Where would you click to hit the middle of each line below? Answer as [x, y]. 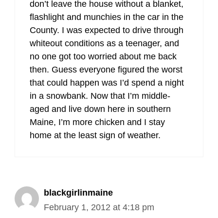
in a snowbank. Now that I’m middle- [100, 96]
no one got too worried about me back [103, 56]
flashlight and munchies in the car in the [107, 17]
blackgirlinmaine [78, 193]
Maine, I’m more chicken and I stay [97, 122]
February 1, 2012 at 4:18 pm [99, 207]
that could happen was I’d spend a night [107, 83]
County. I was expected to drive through [107, 30]
